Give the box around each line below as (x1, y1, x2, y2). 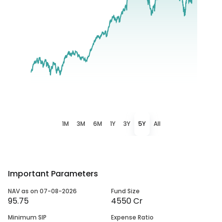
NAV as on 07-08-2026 (8, 186, 77, 195)
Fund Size (111, 186, 140, 195)
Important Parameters (8, 167, 98, 179)
